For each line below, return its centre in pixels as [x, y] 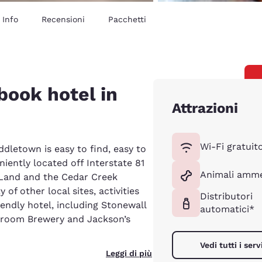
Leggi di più [129, 253]
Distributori [226, 196]
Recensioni [63, 19]
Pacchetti [127, 19]
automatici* [227, 209]
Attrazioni [205, 108]
